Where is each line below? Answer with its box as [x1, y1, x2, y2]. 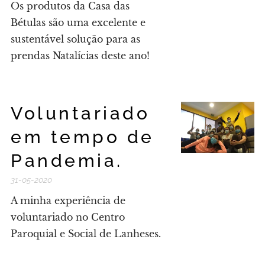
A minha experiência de [11, 195, 125, 206]
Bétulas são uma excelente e [11, 17, 146, 28]
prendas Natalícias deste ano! [11, 50, 150, 62]
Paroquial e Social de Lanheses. [11, 228, 161, 240]
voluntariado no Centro [11, 211, 125, 223]
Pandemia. [11, 150, 123, 171]
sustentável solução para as [11, 33, 140, 45]
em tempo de [11, 127, 154, 147]
